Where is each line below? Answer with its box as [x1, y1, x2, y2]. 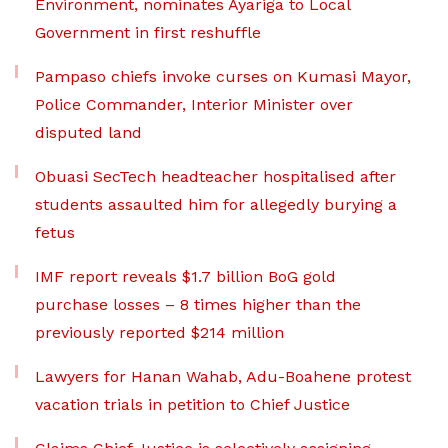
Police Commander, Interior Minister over [35, 95, 353, 115]
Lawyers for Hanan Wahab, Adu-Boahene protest [35, 367, 411, 387]
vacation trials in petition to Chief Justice [35, 395, 350, 415]
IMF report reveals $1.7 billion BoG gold [35, 267, 336, 287]
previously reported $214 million [35, 323, 284, 343]
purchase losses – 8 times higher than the [35, 295, 361, 315]
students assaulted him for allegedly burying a [35, 195, 397, 215]
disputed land [35, 123, 142, 143]
